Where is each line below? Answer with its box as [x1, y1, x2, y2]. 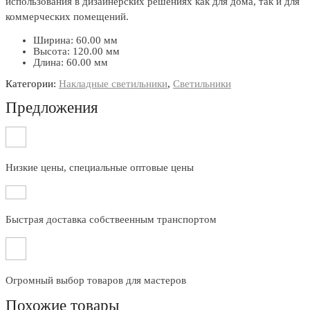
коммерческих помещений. [6, 11, 129, 23]
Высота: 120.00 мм [33, 46, 120, 57]
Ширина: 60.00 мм [33, 35, 118, 46]
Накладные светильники [59, 78, 167, 90]
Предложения [6, 99, 98, 116]
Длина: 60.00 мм [33, 57, 108, 69]
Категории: [6, 78, 59, 90]
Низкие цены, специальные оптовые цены [6, 161, 194, 173]
